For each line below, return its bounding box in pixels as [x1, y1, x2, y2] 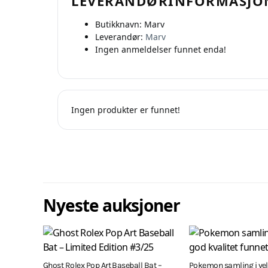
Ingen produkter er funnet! [71, 104, 180, 115]
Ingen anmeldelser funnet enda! [95, 44, 226, 55]
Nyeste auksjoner [43, 194, 181, 217]
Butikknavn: [95, 19, 142, 30]
